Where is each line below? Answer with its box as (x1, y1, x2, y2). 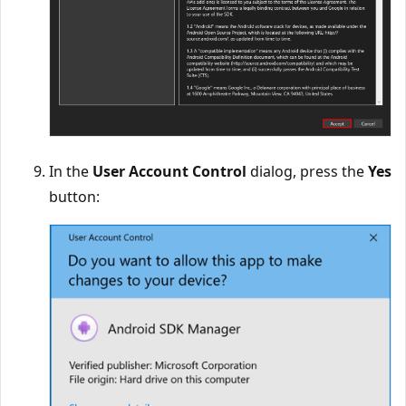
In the (49, 161, 92, 182)
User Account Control (92, 161, 246, 182)
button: (49, 187, 100, 208)
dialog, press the (246, 161, 368, 182)
